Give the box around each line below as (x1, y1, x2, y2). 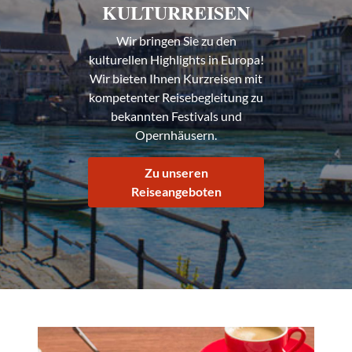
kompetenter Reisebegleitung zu (89, 90, 263, 104)
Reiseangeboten (130, 184, 222, 199)
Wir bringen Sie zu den (115, 33, 236, 48)
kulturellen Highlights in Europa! (88, 52, 264, 67)
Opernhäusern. (135, 127, 217, 142)
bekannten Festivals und (110, 108, 242, 123)
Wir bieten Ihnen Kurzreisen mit (90, 71, 262, 86)
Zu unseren (144, 165, 208, 180)
